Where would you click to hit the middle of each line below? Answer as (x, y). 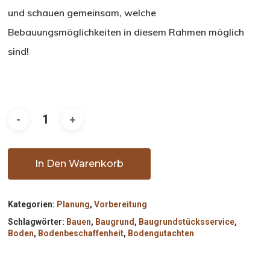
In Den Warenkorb (80, 164)
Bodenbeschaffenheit (81, 234)
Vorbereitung (121, 205)
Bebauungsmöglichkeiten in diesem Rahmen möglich (126, 32)
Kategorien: (33, 205)
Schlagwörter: (37, 222)
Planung (74, 205)
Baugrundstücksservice (187, 222)
